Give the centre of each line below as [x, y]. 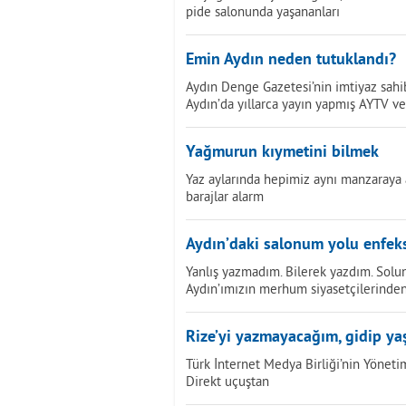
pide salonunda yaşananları [263, 11]
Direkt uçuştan [227, 381]
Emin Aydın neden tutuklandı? [291, 60]
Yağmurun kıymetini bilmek [282, 153]
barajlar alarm [225, 196]
